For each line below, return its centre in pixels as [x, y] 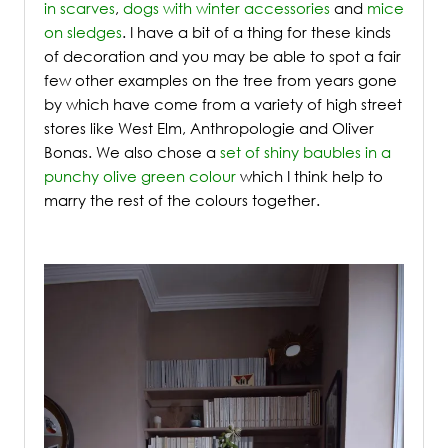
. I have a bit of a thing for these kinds [256, 31]
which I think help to [309, 175]
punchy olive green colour [140, 175]
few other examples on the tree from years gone [220, 79]
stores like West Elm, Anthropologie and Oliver [209, 127]
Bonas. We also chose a [132, 151]
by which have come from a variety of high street [223, 103]
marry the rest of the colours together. [182, 199]
